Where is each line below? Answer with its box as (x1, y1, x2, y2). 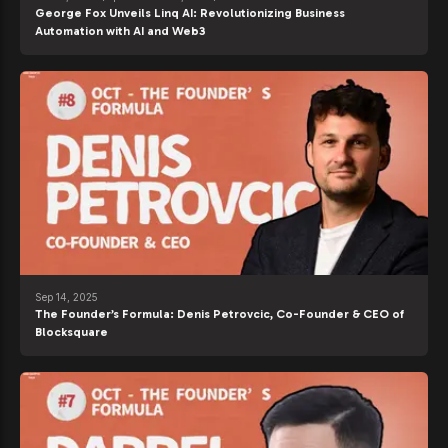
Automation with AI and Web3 (35, 23, 206, 38)
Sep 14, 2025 (35, 290, 98, 303)
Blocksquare (35, 324, 108, 339)
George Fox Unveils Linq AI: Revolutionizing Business (35, 5, 345, 20)
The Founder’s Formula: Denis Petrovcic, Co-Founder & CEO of (35, 306, 404, 321)
